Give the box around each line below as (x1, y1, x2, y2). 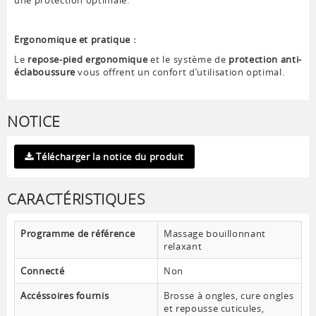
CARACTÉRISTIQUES (7, 189, 145, 209)
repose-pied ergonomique (28, 53, 151, 66)
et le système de (150, 53, 229, 66)
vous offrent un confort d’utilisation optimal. (75, 66, 288, 79)
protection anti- (229, 53, 302, 66)
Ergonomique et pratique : (14, 33, 136, 47)
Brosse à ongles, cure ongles (164, 289, 294, 303)
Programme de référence (20, 227, 135, 241)
